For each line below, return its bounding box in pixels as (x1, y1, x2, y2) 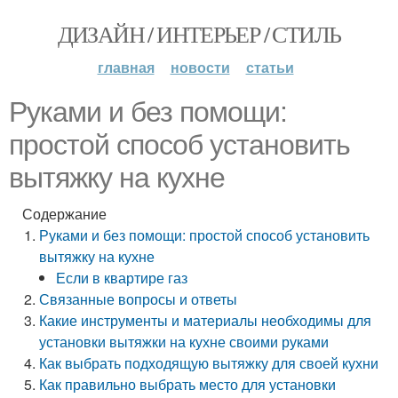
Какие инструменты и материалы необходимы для (39, 310, 372, 330)
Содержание (22, 203, 107, 224)
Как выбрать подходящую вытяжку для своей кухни (39, 353, 379, 373)
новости (170, 57, 230, 77)
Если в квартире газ (56, 267, 188, 288)
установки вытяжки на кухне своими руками (39, 331, 330, 352)
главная (97, 57, 155, 77)
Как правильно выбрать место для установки (39, 374, 337, 394)
